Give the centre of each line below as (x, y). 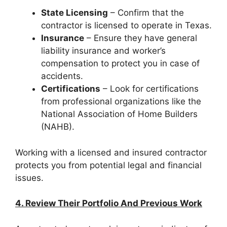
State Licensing (74, 13)
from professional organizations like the (121, 102)
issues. (29, 178)
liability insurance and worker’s (103, 51)
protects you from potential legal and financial (108, 165)
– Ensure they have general (141, 38)
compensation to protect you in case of (120, 64)
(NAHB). (58, 127)
